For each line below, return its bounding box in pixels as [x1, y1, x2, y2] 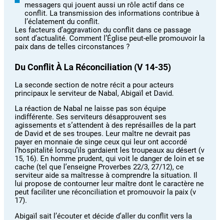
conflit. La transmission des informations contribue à [25, 9, 200, 18]
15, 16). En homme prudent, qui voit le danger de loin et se [15, 154, 205, 164]
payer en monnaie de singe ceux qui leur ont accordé [15, 137, 188, 147]
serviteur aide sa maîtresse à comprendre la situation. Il [15, 171, 198, 180]
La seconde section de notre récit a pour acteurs [15, 80, 174, 89]
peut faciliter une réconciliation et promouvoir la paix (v [15, 188, 196, 197]
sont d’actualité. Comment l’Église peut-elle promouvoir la [15, 34, 205, 43]
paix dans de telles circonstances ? [15, 42, 130, 52]
